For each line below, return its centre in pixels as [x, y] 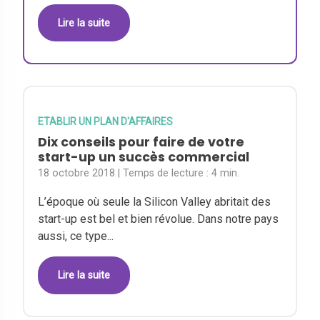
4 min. [226, 173]
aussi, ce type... [76, 236]
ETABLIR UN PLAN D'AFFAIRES [106, 121]
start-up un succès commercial [144, 157]
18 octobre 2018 [77, 173]
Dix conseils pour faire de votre [141, 142]
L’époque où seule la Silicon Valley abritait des [155, 201]
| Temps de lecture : [165, 173]
